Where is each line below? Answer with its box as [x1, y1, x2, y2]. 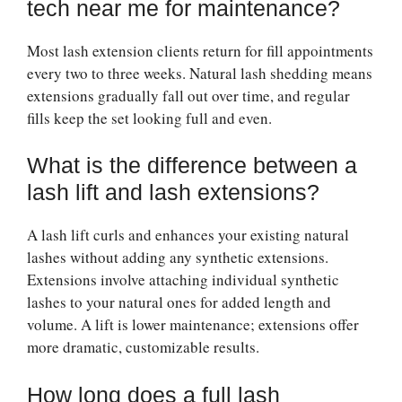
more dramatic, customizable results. [27, 336, 259, 358]
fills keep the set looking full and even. [27, 107, 272, 128]
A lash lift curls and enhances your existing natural [27, 224, 349, 246]
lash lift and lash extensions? [27, 179, 319, 205]
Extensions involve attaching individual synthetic [27, 269, 339, 291]
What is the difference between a [27, 153, 357, 179]
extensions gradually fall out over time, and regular [27, 84, 350, 106]
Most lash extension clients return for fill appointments [27, 39, 373, 61]
